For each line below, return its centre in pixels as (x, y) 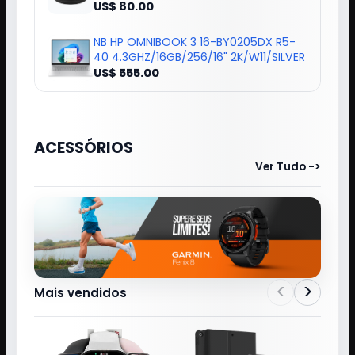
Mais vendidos (80, 292)
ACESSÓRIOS (84, 147)
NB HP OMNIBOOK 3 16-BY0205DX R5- (195, 42)
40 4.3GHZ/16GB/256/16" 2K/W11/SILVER (199, 57)
